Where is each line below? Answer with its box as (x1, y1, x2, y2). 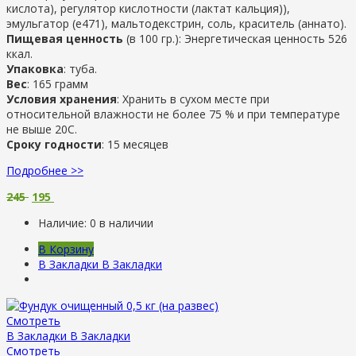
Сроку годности (6, 136, 102, 152)
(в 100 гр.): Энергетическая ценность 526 (123, 30, 347, 46)
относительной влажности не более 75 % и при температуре (6, 106, 340, 122)
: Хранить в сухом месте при (117, 91, 269, 106)
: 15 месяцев (102, 136, 168, 152)
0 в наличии (90, 215, 153, 230)
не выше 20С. (6, 121, 77, 137)
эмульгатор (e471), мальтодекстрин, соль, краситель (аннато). (6, 15, 346, 31)
